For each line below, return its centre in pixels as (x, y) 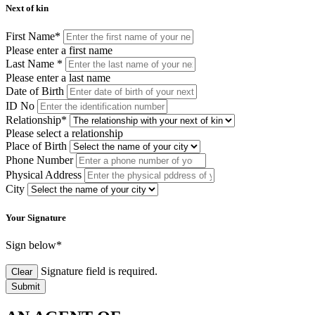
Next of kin (27, 8)
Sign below (31, 245)
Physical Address (44, 175)
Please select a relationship (64, 134)
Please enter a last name (58, 78)
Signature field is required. (99, 271)
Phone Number (39, 160)
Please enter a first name (59, 51)
